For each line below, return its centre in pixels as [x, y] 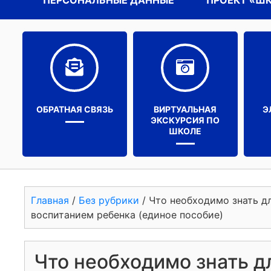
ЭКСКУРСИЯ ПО [185, 120]
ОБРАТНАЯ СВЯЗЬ [74, 109]
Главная [50, 200]
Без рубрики [109, 200]
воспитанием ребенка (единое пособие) [127, 215]
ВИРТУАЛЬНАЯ [185, 109]
